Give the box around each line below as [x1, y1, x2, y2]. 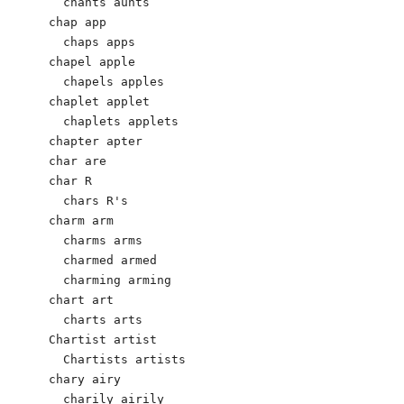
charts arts [49, 312, 142, 326]
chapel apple [49, 54, 135, 69]
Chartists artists [49, 352, 186, 366]
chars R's [49, 193, 128, 207]
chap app [49, 14, 106, 29]
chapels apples [49, 74, 164, 88]
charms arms [49, 233, 142, 247]
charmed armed [49, 252, 157, 267]
